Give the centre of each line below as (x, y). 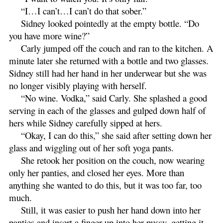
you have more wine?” (49, 35)
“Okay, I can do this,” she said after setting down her (116, 135)
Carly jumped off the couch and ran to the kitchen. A (117, 48)
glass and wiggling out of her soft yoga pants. (93, 147)
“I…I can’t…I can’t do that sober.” (84, 10)
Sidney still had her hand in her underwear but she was (108, 73)
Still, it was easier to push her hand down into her (111, 210)
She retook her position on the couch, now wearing (113, 160)
